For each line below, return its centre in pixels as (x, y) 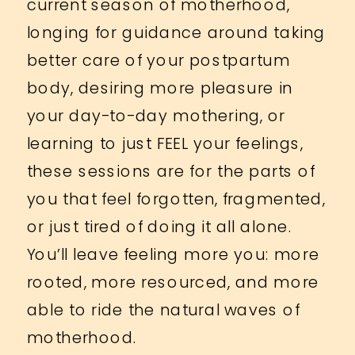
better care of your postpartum (158, 60)
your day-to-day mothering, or (156, 115)
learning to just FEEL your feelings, (165, 143)
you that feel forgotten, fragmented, (176, 198)
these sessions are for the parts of (171, 171)
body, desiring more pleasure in (160, 88)
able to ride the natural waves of (163, 309)
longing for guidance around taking (176, 32)
